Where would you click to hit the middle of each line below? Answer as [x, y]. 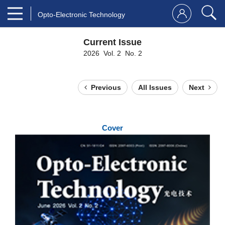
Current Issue [113, 42]
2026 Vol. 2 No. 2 [113, 53]
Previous [106, 87]
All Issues [155, 87]
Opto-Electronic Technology [81, 15]
